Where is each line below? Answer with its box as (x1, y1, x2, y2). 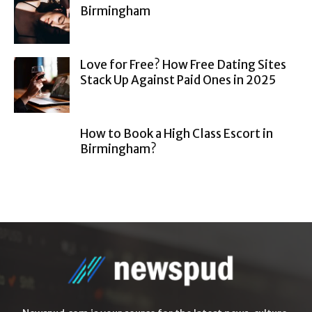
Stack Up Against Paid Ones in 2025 (80, 72, 276, 88)
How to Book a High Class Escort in (80, 125, 273, 141)
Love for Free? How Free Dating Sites (80, 56, 286, 72)
